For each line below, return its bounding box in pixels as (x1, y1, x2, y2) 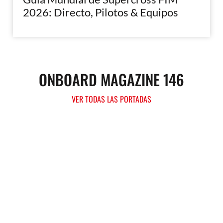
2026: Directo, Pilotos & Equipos (23, 5, 179, 19)
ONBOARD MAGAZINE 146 (39, 68, 184, 91)
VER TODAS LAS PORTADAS (72, 93, 151, 105)
